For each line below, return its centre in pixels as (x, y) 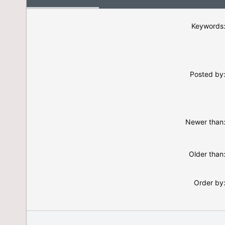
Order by (209, 183)
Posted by (207, 74)
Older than (206, 154)
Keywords (207, 26)
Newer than (204, 122)
